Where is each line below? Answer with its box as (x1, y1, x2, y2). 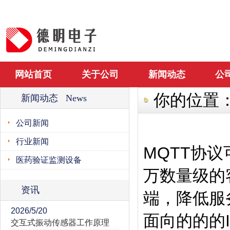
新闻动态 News (21, 93, 87, 103)
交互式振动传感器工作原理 (11, 218, 109, 227)
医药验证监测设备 (16, 156, 82, 164)
